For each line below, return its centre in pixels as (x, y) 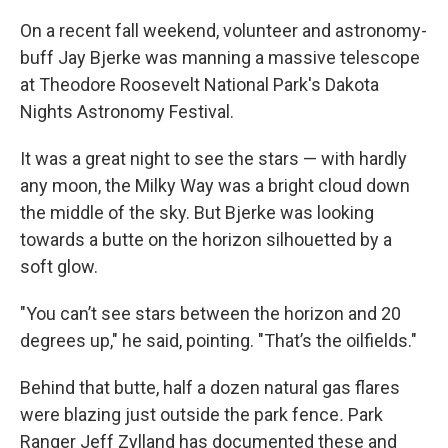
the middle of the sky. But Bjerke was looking (197, 213)
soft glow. (59, 267)
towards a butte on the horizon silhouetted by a (206, 240)
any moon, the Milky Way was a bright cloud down (215, 186)
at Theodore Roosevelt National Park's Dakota (199, 85)
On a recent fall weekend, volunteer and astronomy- (223, 31)
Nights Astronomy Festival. (127, 112)
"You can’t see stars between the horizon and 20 (210, 314)
